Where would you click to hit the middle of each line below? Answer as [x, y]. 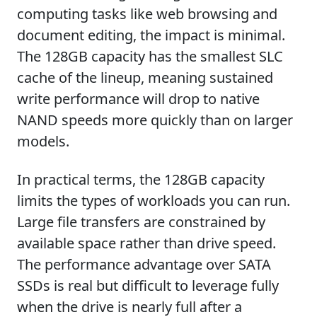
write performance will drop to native [138, 98]
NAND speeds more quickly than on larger [155, 120]
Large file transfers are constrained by [141, 221]
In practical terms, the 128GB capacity [141, 179]
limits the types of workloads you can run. [154, 200]
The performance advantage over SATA [144, 264]
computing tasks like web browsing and [147, 13]
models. [43, 141]
